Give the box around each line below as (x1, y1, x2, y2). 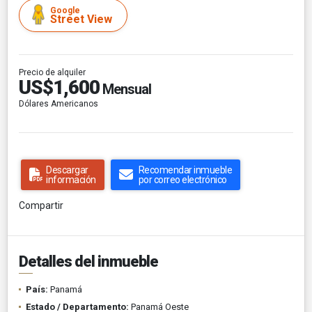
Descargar (46, 164, 88, 175)
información (46, 173, 96, 185)
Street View (50, 12, 112, 26)
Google (50, 5, 80, 15)
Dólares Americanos (19, 98, 98, 109)
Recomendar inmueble (138, 164, 232, 175)
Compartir (19, 199, 63, 211)
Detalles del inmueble (19, 252, 158, 270)
